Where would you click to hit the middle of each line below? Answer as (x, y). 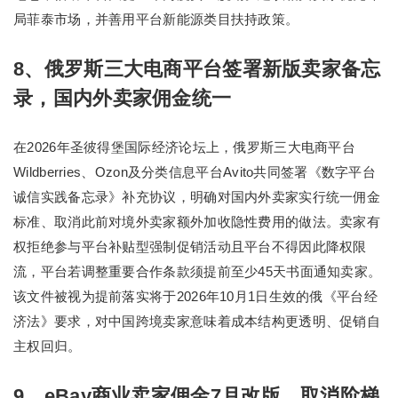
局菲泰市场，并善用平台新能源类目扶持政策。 (156, 19)
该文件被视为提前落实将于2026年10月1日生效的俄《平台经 (196, 296)
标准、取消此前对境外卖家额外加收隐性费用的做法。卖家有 (197, 222)
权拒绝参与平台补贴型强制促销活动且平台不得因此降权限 (190, 247)
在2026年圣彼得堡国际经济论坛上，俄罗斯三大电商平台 (185, 147)
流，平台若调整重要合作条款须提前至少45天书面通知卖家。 (198, 271)
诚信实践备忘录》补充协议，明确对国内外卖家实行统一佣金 (197, 197)
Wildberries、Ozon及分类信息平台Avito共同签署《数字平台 (195, 172)
